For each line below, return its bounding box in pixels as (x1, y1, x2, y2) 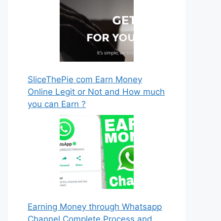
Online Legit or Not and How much (28, 87, 165, 97)
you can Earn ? (28, 99, 86, 109)
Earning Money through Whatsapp (28, 201, 162, 212)
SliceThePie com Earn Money (28, 74, 142, 84)
